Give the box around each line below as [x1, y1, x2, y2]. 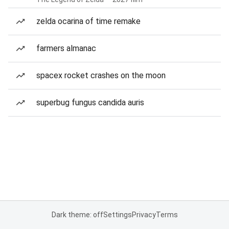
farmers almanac [36, 43, 96, 53]
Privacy [131, 211, 156, 219]
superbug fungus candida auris [36, 98, 144, 107]
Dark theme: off [51, 211, 103, 219]
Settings [103, 211, 132, 219]
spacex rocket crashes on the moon [36, 71, 166, 80]
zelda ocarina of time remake [36, 16, 141, 26]
